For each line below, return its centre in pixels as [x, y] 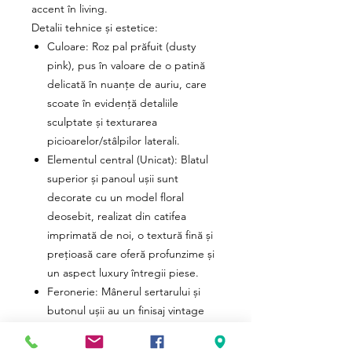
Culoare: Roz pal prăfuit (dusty [121, 46]
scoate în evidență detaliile [113, 103]
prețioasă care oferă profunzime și [131, 254]
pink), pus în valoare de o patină [126, 65]
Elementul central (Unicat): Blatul [128, 159]
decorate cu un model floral [115, 197]
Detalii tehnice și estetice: [95, 27]
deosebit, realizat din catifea [117, 216]
